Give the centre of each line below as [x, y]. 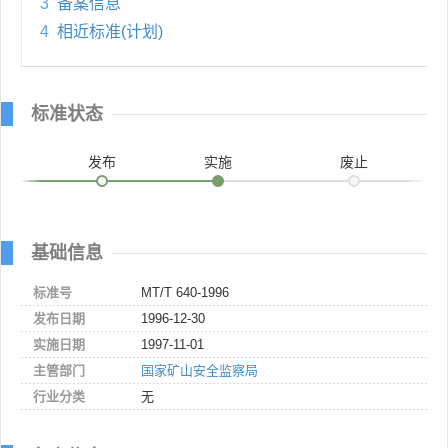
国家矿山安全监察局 [199, 370]
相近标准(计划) [110, 31]
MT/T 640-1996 [185, 292]
